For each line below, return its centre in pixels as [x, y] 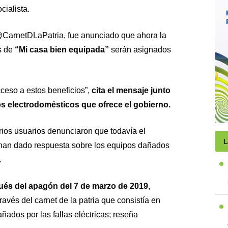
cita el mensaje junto [131, 90]
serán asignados [140, 50]
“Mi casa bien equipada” [62, 50]
